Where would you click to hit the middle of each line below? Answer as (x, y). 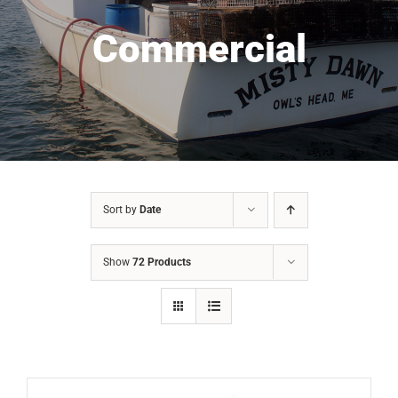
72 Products (161, 263)
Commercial (199, 49)
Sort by (121, 210)
